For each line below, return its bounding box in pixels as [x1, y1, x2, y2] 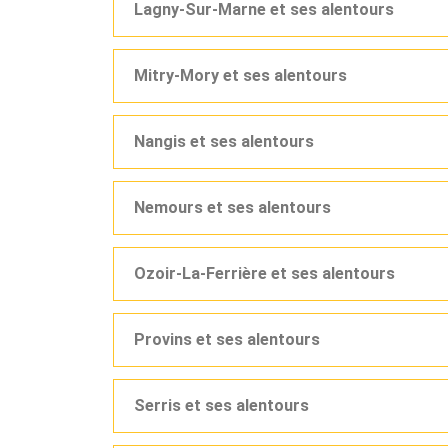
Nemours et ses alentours [134, 198, 331, 217]
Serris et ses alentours [134, 396, 309, 415]
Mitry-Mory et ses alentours [134, 66, 347, 85]
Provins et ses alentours [134, 330, 320, 349]
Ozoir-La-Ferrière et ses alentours [134, 264, 395, 283]
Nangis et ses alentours [134, 132, 314, 151]
